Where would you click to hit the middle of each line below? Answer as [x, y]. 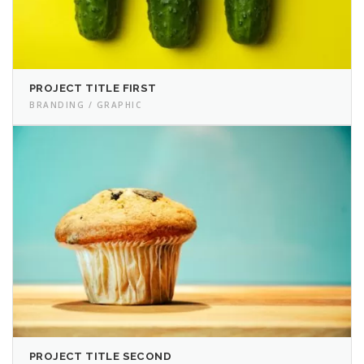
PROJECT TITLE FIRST [93, 88]
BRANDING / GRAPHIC [85, 104]
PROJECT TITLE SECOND [100, 356]
